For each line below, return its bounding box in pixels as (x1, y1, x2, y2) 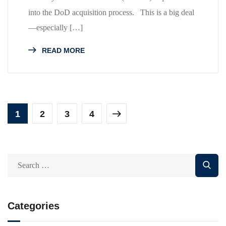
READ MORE (40, 46, 85, 54)
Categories (8, 200, 60, 211)
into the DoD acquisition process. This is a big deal (28, 8, 194, 17)
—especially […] (28, 23, 83, 32)
